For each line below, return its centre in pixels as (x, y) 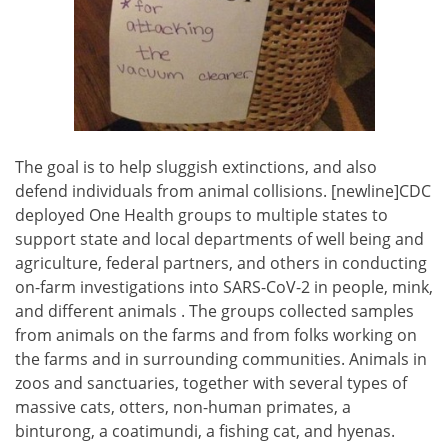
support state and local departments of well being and (219, 238)
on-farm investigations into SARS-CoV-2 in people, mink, (224, 286)
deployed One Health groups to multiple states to (201, 214)
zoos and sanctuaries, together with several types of (211, 382)
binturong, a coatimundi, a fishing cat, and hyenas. (205, 430)
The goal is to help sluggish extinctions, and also (196, 166)
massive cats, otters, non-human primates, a (183, 406)
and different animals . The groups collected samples (214, 310)
